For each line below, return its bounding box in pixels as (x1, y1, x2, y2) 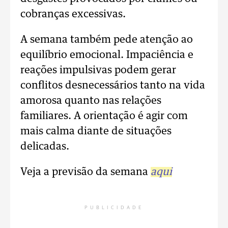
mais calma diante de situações (20, 126, 172, 136)
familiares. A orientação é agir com (20, 111, 188, 121)
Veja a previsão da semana (20, 167, 151, 177)
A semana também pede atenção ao (20, 35, 193, 45)
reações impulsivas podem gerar (20, 65, 176, 75)
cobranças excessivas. (20, 9, 126, 19)
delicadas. (20, 141, 69, 152)
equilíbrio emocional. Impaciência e (20, 50, 193, 60)
